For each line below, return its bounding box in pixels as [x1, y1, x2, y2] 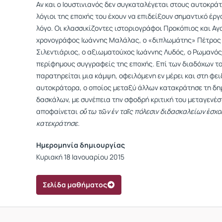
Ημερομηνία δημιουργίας [36, 140, 125, 150]
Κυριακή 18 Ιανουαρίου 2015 [36, 152, 124, 162]
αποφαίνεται [36, 107, 79, 116]
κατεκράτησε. [36, 118, 80, 128]
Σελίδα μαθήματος [43, 180, 107, 189]
